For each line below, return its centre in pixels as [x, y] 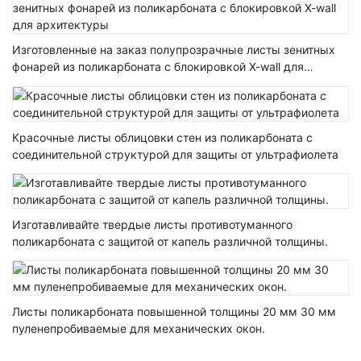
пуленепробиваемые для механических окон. [139, 329]
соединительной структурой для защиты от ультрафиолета [175, 154]
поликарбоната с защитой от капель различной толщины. [170, 241]
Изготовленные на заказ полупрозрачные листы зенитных [174, 50]
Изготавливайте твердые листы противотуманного [152, 224]
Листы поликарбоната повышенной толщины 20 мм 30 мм [174, 312]
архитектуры [48, 84]
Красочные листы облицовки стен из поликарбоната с [162, 137]
